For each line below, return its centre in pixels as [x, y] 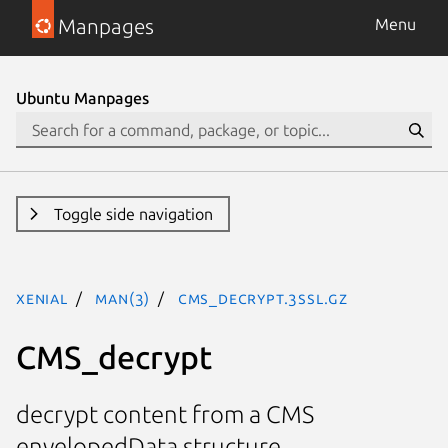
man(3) [123, 298]
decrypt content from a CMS [165, 415]
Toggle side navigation [133, 214]
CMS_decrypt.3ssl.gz [263, 298]
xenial [42, 298]
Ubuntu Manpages [82, 98]
